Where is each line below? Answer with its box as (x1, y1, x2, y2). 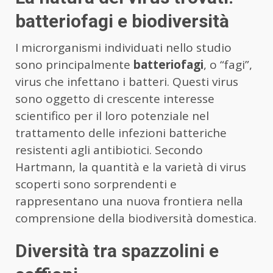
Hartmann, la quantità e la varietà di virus (15, 159, 246, 175)
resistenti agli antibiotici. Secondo (15, 142, 203, 158)
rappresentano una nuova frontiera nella (15, 193, 243, 210)
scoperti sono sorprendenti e (15, 176, 177, 193)
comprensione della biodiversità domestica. (15, 210, 257, 227)
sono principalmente (15, 57, 133, 73)
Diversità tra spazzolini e (15, 240, 219, 262)
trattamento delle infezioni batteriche (15, 125, 227, 141)
